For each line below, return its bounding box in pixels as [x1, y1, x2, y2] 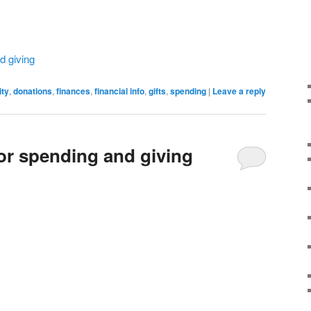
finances [56, 84, 90, 97]
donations [13, 84, 52, 97]
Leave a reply [212, 84, 266, 97]
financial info [94, 84, 144, 97]
